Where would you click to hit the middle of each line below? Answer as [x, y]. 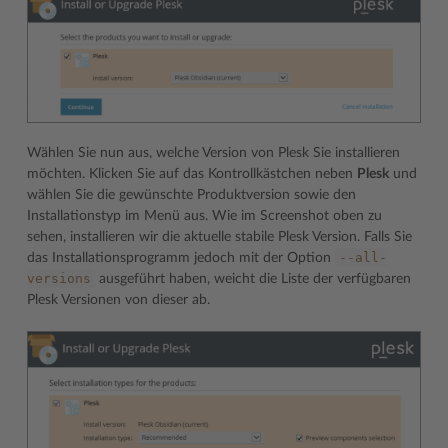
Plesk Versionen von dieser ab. [118, 299]
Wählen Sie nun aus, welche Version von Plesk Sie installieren [213, 152]
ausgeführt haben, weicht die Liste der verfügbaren [253, 278]
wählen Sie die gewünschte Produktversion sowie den [191, 194]
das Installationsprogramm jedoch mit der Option [181, 257]
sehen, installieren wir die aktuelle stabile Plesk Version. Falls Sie [219, 236]
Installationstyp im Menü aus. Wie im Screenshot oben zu [204, 215]
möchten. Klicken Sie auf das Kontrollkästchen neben [192, 173]
